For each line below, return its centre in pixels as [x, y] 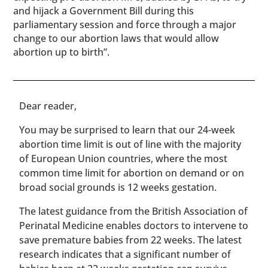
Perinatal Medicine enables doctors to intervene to [134, 226]
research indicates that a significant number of [125, 254]
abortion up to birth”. [62, 52]
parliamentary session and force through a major [125, 25]
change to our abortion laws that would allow [116, 38]
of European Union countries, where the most [124, 159]
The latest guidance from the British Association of [134, 211]
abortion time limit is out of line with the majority [130, 144]
